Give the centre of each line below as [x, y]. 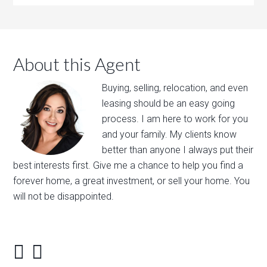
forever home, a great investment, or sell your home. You [132, 181]
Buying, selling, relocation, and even [175, 88]
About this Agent [77, 64]
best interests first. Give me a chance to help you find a [128, 165]
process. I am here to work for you [175, 119]
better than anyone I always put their [178, 150]
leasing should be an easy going [169, 103]
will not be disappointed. [64, 196]
